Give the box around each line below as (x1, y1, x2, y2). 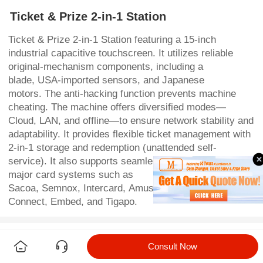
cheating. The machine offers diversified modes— (8, 102, 226, 113)
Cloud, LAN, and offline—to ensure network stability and (8, 115, 254, 126)
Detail (51, 234, 80, 246)
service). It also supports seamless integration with (8, 156, 232, 167)
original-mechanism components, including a (8, 61, 203, 72)
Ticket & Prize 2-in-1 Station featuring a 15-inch (8, 34, 216, 45)
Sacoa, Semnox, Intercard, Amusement (8, 183, 181, 194)
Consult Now (148, 241, 197, 251)
